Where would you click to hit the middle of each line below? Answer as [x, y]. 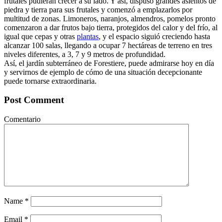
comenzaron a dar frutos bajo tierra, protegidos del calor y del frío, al [111, 27]
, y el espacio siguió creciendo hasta [154, 36]
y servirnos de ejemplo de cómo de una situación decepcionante [103, 72]
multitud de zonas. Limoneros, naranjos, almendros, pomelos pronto [110, 18]
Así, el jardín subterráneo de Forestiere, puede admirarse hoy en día [109, 63]
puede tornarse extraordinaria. [50, 81]
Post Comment [34, 100]
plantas [88, 36]
